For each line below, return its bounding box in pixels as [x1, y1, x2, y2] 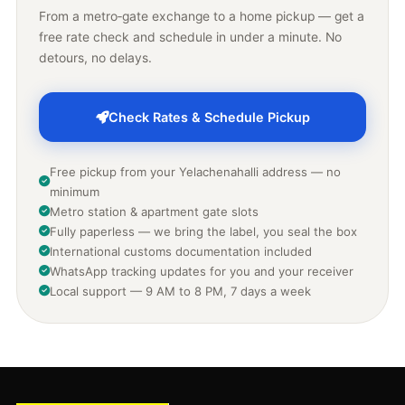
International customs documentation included [50, 244, 312, 259]
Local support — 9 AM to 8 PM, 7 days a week [50, 284, 311, 299]
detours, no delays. [39, 51, 152, 66]
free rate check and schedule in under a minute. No [39, 30, 342, 45]
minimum [50, 184, 99, 200]
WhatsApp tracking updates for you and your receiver [50, 264, 353, 279]
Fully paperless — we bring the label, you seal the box [50, 224, 357, 240]
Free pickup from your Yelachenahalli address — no [50, 165, 341, 180]
